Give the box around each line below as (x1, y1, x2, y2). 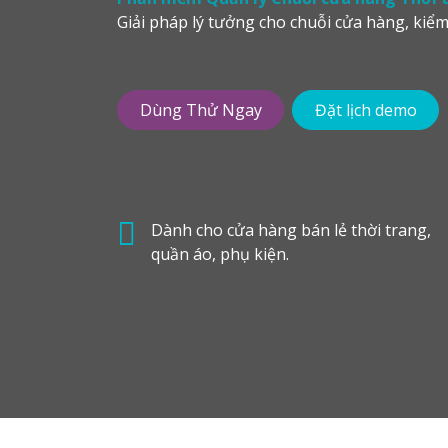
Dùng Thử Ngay (139, 99, 262, 122)
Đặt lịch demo (314, 99, 417, 122)
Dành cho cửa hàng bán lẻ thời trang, (151, 219, 431, 242)
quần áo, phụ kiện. (151, 243, 289, 266)
